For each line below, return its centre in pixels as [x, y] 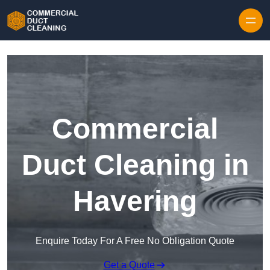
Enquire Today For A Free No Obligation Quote [135, 241]
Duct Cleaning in [135, 165]
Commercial [135, 129]
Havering [135, 201]
